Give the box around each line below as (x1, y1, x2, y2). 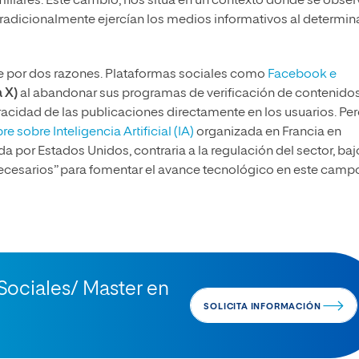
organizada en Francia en (194, 126, 341, 139)
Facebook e (268, 68, 337, 82)
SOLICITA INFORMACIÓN (204, 302, 324, 312)
